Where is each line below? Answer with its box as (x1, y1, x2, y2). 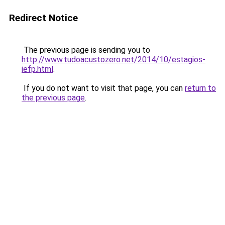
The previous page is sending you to (22, 45, 150, 55)
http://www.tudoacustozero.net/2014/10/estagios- (22, 55, 205, 64)
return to (185, 83, 216, 93)
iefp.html (22, 64, 53, 74)
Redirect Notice (9, 12, 78, 24)
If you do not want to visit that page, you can (22, 83, 185, 93)
